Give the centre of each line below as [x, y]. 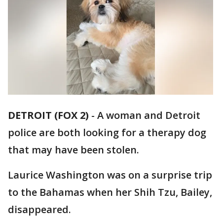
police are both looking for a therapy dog [107, 133]
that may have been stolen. [74, 150]
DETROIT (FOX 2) [48, 115]
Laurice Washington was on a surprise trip [110, 175]
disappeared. [39, 210]
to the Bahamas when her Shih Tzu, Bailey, [110, 192]
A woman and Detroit [149, 115]
